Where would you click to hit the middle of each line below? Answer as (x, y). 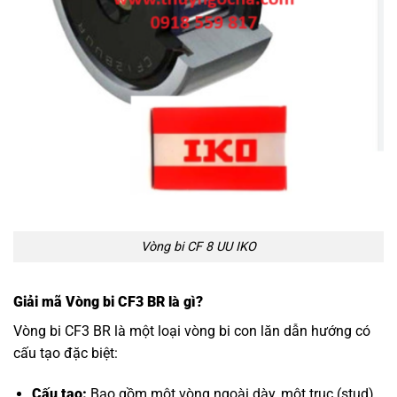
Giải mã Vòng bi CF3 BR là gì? (108, 301)
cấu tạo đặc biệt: (66, 353)
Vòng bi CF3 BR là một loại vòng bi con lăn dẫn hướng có (192, 331)
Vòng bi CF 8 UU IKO (198, 246)
